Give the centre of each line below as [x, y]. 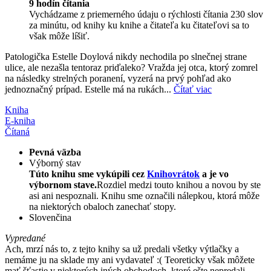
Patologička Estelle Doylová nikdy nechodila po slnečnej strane [126, 56]
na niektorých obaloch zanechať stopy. [103, 206]
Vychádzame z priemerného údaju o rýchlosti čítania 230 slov [146, 14]
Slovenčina [50, 217]
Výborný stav [55, 163]
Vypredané [25, 238]
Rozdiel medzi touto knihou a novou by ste [179, 184]
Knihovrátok [173, 174]
